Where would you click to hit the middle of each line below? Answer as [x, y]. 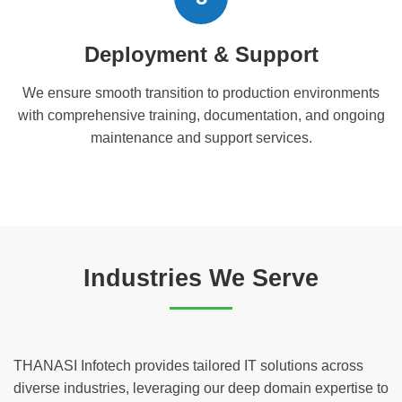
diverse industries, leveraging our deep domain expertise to [201, 388]
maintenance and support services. [201, 137]
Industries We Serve [201, 277]
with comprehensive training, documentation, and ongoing [201, 115]
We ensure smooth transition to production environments [201, 92]
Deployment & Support [201, 54]
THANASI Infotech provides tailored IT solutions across [188, 365]
